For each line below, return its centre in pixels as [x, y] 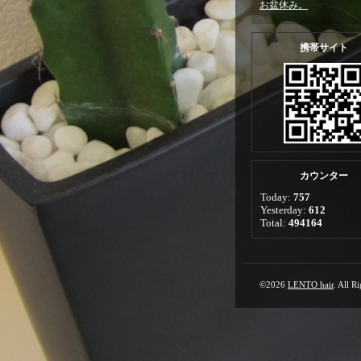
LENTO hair [311, 284]
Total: [274, 223]
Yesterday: [284, 210]
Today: [277, 197]
